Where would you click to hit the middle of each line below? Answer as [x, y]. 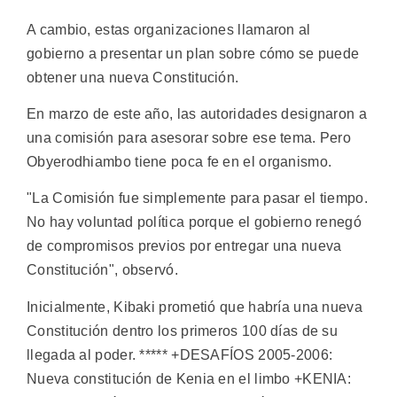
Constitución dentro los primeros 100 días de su [183, 331]
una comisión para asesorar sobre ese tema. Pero [189, 138]
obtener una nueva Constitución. [133, 77]
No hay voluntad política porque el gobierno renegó [194, 222]
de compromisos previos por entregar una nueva [184, 246]
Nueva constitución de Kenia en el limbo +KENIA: [189, 378]
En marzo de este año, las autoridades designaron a [197, 114]
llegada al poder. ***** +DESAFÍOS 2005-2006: [180, 354]
